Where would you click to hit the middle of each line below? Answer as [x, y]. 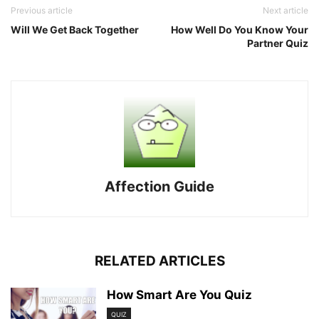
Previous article [42, 10]
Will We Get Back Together [75, 30]
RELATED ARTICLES [159, 261]
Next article [286, 10]
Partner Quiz [278, 43]
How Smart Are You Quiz [179, 295]
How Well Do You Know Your [240, 30]
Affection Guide [159, 187]
